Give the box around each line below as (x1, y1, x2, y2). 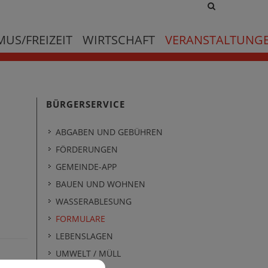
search (211, 11, 238, 23)
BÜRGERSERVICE (46, 98, 125, 110)
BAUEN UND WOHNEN (56, 178, 145, 190)
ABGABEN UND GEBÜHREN (56, 126, 163, 138)
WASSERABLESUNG (56, 196, 132, 207)
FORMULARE (56, 213, 105, 224)
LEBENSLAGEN (56, 230, 113, 242)
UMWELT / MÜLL (56, 248, 121, 259)
